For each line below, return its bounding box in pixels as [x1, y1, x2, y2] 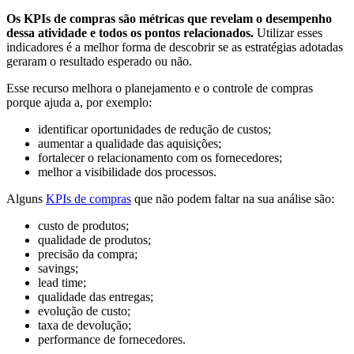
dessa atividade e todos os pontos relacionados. [6, 25, 254, 40]
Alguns [6, 191, 46, 205]
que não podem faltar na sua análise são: [131, 191, 334, 205]
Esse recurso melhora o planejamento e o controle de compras [6, 81, 313, 95]
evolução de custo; [38, 303, 130, 318]
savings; [38, 261, 78, 275]
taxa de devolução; [38, 318, 131, 332]
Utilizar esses [254, 25, 322, 40]
